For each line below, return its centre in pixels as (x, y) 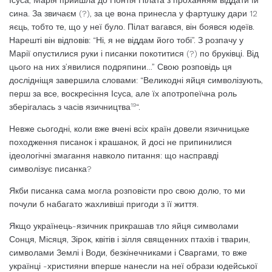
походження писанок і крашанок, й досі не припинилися (121, 142)
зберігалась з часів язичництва (70, 107)
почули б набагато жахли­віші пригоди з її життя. (104, 204)
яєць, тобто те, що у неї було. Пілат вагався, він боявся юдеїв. (132, 27)
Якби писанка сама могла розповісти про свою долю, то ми (127, 191)
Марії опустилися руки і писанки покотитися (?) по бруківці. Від (134, 54)
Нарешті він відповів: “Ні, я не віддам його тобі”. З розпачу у (126, 40)
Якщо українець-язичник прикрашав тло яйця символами (124, 226)
